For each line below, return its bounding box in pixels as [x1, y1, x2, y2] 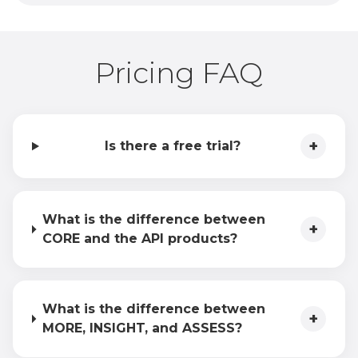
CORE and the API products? [42, 231, 237, 246]
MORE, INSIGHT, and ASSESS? [42, 320, 242, 336]
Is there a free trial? [105, 138, 241, 153]
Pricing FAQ [95, 55, 263, 90]
